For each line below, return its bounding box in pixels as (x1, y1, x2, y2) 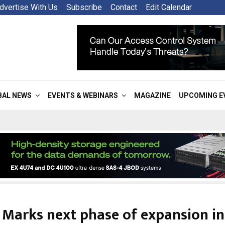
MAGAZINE (134, 91, 171, 99)
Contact (110, 3, 137, 12)
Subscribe (66, 3, 102, 12)
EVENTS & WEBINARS (48, 91, 118, 99)
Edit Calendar (146, 3, 192, 12)
